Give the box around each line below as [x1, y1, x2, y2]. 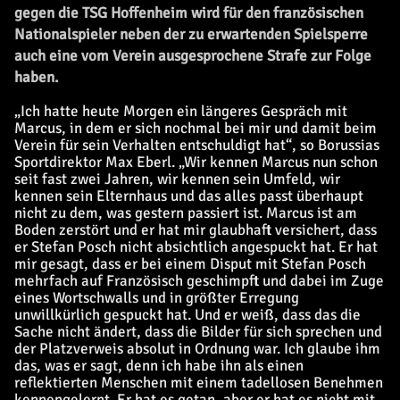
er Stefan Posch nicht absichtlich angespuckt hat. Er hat [14, 237, 378, 256]
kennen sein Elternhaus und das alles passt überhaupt [14, 187, 363, 205]
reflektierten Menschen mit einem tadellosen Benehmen [14, 373, 383, 392]
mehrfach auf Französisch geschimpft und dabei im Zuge [14, 271, 384, 290]
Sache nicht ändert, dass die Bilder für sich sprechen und [14, 322, 382, 341]
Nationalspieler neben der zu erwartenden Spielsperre [14, 25, 368, 44]
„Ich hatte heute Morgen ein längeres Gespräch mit [14, 102, 347, 121]
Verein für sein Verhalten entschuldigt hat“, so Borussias [14, 136, 379, 154]
